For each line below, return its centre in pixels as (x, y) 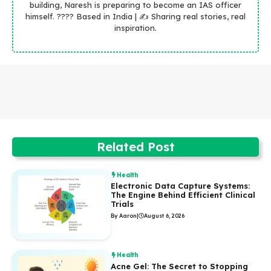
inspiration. (135, 28)
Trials (122, 204)
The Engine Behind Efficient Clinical (183, 195)
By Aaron (124, 216)
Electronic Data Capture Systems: (181, 186)
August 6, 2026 (165, 216)
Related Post (135, 147)
